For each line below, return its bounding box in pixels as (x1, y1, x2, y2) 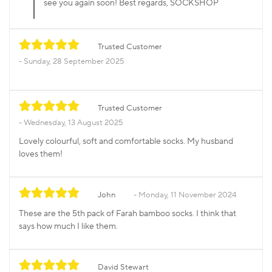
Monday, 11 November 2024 (138, 190, 236, 200)
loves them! (19, 149, 63, 160)
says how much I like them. (19, 221, 118, 233)
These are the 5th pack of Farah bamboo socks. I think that (19, 208, 236, 220)
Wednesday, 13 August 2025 (24, 118, 123, 128)
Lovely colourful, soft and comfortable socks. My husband (19, 136, 233, 148)
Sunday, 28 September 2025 (24, 56, 124, 67)
